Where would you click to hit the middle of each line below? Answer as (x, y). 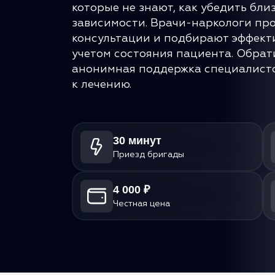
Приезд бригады (148, 154)
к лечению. (102, 85)
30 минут (137, 140)
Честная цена (141, 203)
